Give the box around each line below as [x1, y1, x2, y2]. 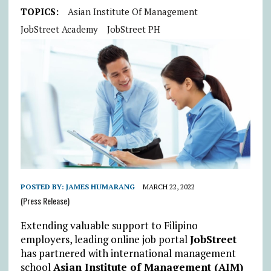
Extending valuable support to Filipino [20, 218, 198, 232]
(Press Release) [20, 194, 70, 207]
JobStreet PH [106, 22, 160, 35]
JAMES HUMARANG [65, 181, 135, 191]
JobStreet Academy [20, 22, 98, 35]
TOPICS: [20, 5, 59, 18]
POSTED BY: [20, 181, 66, 191]
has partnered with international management [20, 246, 236, 260]
